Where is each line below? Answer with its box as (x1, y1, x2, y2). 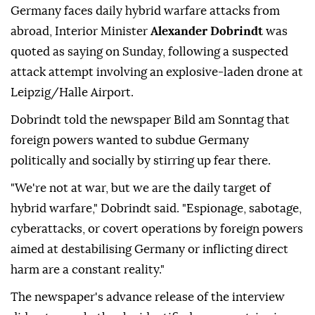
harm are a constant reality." (11, 264, 165, 276)
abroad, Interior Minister (11, 25, 150, 38)
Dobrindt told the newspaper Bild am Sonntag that (11, 114, 290, 127)
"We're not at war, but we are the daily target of (11, 182, 271, 195)
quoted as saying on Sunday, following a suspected (11, 46, 288, 58)
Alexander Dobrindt (150, 25, 266, 38)
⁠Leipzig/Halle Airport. (11, 86, 134, 99)
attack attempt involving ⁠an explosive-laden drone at (11, 66, 303, 79)
